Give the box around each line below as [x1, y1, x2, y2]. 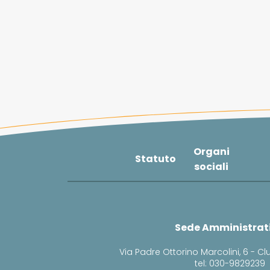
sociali [194, 159, 229, 174]
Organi [193, 144, 230, 159]
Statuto [135, 152, 176, 166]
